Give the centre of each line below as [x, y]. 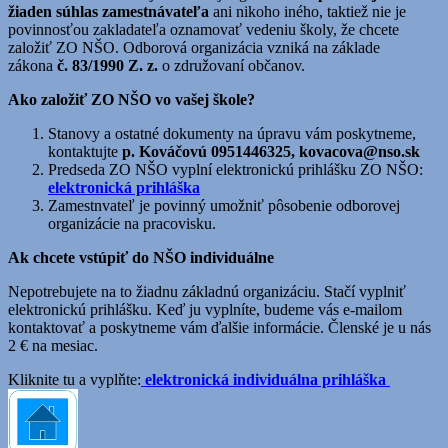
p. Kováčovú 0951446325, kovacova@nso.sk [271, 151]
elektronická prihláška [124, 187]
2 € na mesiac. [53, 345]
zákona [32, 65]
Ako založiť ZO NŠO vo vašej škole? [131, 99]
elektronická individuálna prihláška [265, 379]
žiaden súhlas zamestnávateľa [108, 11]
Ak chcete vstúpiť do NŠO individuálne [141, 257]
